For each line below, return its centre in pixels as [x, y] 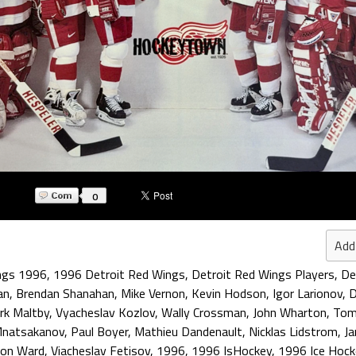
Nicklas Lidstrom [293, 331]
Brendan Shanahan [65, 293]
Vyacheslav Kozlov [105, 312]
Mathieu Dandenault [188, 331]
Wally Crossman [204, 312]
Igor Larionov [308, 293]
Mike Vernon [153, 293]
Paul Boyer [99, 331]
